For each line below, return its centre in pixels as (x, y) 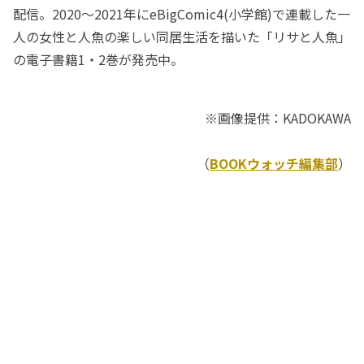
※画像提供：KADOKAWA (278, 118)
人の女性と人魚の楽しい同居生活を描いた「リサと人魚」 (182, 37)
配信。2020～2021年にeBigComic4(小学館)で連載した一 (182, 14)
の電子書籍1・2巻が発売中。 (98, 60)
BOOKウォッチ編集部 (274, 164)
